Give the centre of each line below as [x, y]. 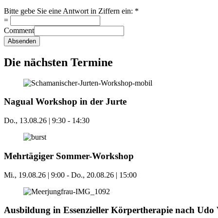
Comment [19, 30]
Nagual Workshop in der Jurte [65, 102]
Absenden [22, 41]
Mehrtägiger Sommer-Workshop [69, 156]
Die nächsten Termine [58, 62]
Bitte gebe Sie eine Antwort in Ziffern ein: [69, 11]
